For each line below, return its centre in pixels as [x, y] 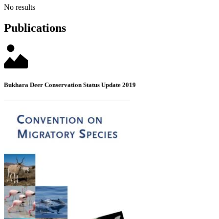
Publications [35, 28]
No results [20, 7]
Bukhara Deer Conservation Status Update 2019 [70, 85]
